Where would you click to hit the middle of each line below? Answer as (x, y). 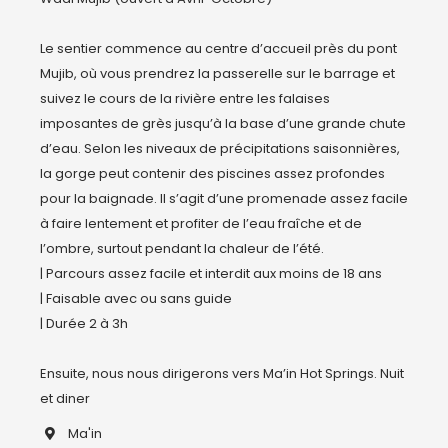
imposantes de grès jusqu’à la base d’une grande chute (223, 123)
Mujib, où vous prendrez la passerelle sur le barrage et (217, 73)
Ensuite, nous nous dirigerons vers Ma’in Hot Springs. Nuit (222, 373)
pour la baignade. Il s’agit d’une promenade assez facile (224, 198)
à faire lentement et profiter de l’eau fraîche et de (201, 223)
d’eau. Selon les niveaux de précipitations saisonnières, (220, 148)
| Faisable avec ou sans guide (139, 298)
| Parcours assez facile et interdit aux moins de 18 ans (212, 273)
